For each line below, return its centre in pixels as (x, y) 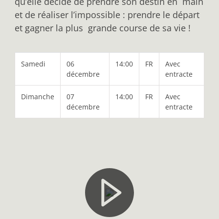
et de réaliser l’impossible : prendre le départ (107, 14)
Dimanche (38, 96)
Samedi (33, 64)
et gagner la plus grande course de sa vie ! (104, 28)
